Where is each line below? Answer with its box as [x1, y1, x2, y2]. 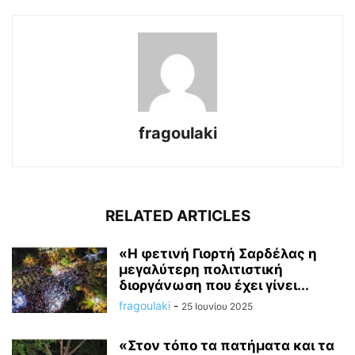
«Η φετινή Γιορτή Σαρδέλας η [119, 246, 317, 262]
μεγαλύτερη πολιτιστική [119, 261, 283, 278]
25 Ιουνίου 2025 [181, 300, 253, 313]
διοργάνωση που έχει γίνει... [119, 277, 309, 294]
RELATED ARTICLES [105, 207, 250, 226]
